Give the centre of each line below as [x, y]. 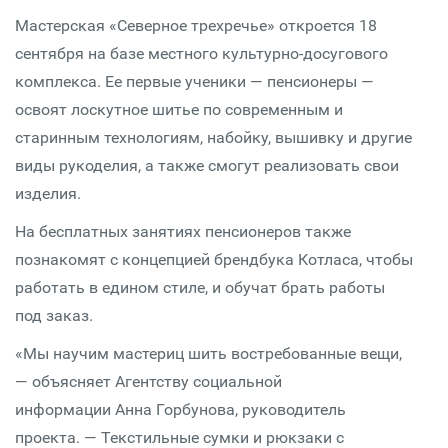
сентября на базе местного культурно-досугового [201, 53]
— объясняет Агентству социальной [148, 381]
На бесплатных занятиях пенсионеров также [183, 231]
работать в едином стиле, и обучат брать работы [200, 287]
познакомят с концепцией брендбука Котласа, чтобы [214, 259]
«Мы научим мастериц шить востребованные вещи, [208, 353]
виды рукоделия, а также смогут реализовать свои [207, 165]
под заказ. [54, 315]
